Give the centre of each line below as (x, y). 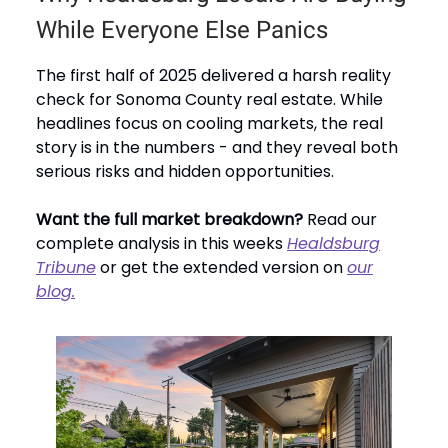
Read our (340, 219)
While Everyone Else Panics (182, 29)
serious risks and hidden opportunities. (185, 171)
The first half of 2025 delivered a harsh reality (213, 75)
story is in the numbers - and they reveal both (217, 147)
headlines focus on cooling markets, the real (209, 123)
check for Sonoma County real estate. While (209, 99)
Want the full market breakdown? (169, 219)
